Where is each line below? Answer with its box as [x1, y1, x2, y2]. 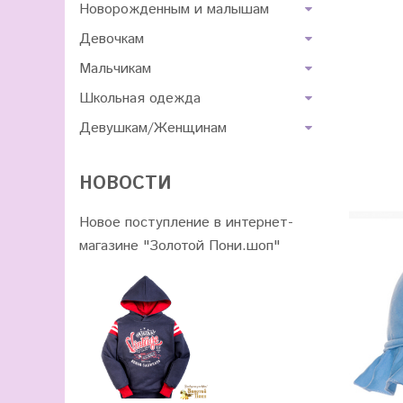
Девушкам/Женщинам [79, 118, 227, 139]
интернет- [226, 212, 293, 233]
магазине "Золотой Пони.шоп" [79, 236, 280, 256]
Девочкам [79, 29, 144, 49]
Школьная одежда [79, 88, 201, 109]
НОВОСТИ [79, 171, 171, 197]
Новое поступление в [79, 212, 226, 233]
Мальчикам [79, 58, 151, 79]
